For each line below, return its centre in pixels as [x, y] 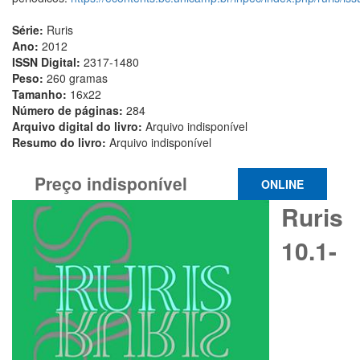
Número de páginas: [69, 110]
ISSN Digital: [48, 62]
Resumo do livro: [61, 143]
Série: [29, 30]
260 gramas [77, 78]
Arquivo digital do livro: [79, 127]
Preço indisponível [111, 184]
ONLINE [282, 184]
